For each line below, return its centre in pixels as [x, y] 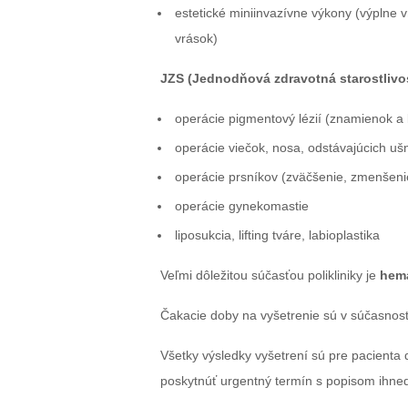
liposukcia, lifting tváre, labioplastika [277, 235]
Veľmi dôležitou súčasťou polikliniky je [270, 275]
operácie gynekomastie [242, 206]
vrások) [196, 38]
